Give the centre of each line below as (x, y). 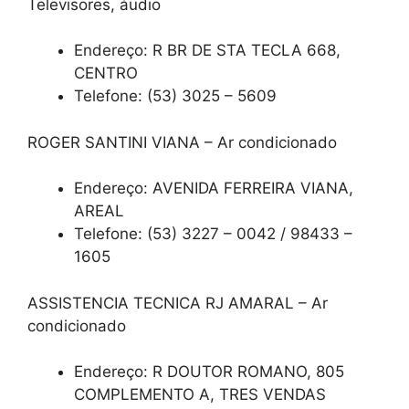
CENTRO (106, 73)
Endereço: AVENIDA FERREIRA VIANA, (214, 189)
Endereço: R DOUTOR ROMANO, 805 (209, 372)
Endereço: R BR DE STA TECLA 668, (207, 51)
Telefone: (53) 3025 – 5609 (175, 96)
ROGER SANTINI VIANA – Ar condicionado (182, 142)
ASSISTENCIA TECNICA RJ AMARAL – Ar (178, 303)
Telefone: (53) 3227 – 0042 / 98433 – (213, 234)
